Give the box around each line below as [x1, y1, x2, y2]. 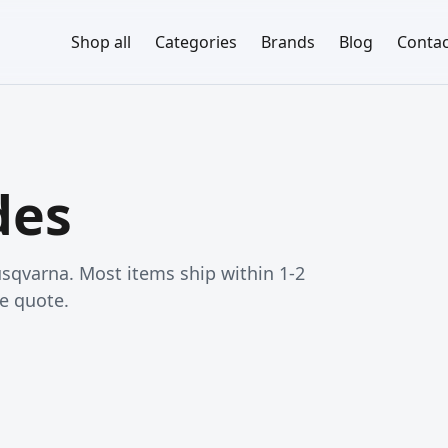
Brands [260, 31, 315, 53]
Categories [154, 31, 237, 53]
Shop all [70, 31, 131, 53]
